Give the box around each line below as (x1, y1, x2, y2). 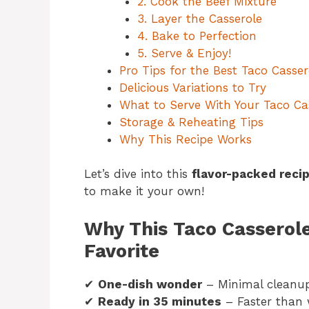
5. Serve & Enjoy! (137, 46, 231, 60)
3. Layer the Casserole (137, 11, 262, 26)
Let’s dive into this (84, 167, 192, 181)
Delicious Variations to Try (119, 80, 266, 94)
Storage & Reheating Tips (119, 114, 263, 129)
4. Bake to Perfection (137, 28, 257, 43)
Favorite (84, 239, 159, 262)
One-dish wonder (98, 277, 202, 291)
